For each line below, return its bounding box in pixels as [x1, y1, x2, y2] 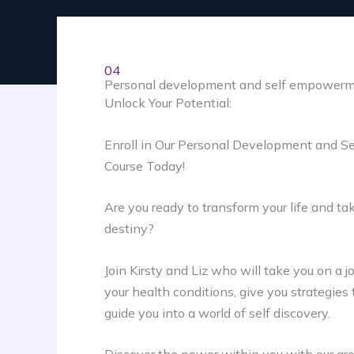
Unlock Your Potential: [104, 95, 232, 111]
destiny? [104, 220, 154, 237]
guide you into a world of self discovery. [104, 304, 330, 321]
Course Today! [104, 157, 185, 174]
